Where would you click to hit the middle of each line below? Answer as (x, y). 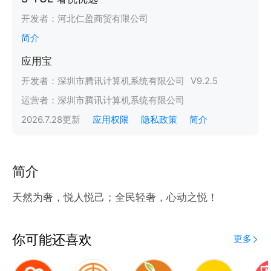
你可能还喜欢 (52, 239)
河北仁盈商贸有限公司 (103, 19)
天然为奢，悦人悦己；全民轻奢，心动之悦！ (115, 197)
